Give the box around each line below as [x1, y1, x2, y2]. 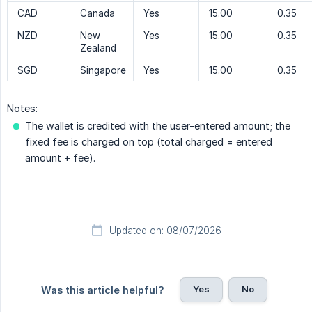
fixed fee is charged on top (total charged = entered [25, 136, 272, 148]
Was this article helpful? [40, 284, 164, 296]
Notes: [7, 102, 38, 114]
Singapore [80, 65, 126, 76]
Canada [80, 8, 115, 19]
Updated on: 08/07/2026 [109, 225, 221, 236]
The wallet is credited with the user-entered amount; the [25, 120, 290, 132]
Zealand [80, 42, 116, 54]
